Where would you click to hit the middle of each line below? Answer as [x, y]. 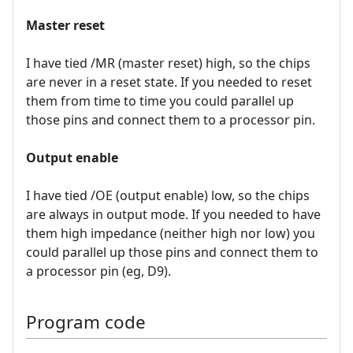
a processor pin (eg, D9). [98, 271]
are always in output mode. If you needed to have [173, 215]
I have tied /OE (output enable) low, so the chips [168, 196]
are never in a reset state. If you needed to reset [169, 82]
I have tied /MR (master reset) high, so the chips [168, 63]
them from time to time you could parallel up [160, 101]
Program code [86, 321]
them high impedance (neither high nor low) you [171, 234]
